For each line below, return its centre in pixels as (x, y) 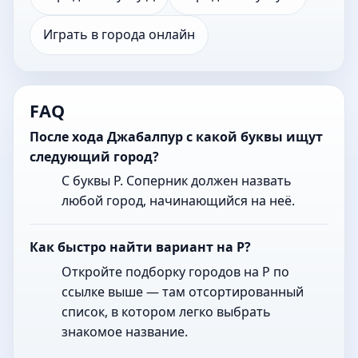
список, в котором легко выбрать (166, 312)
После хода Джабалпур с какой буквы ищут (176, 136)
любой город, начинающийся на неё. (178, 201)
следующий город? (94, 156)
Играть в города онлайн (119, 35)
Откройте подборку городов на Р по (175, 272)
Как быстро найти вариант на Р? (140, 247)
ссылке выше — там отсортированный (183, 292)
